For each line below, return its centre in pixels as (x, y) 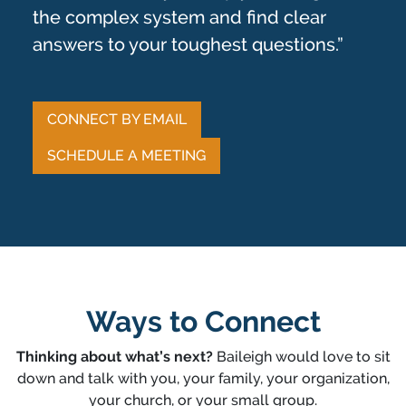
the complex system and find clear (179, 17)
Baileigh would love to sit (301, 357)
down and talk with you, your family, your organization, (203, 378)
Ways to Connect (203, 321)
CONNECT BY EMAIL (116, 119)
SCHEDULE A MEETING (126, 155)
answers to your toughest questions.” (188, 44)
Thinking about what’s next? (114, 357)
